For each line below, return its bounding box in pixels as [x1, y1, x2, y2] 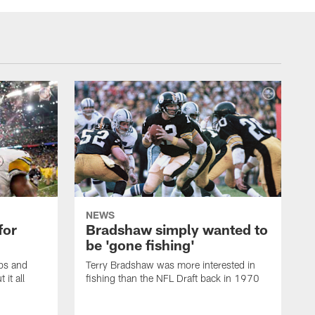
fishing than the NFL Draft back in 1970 [86, 272, 259, 285]
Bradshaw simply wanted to [86, 221, 268, 238]
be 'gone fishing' [86, 236, 195, 254]
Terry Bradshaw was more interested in [86, 259, 255, 271]
